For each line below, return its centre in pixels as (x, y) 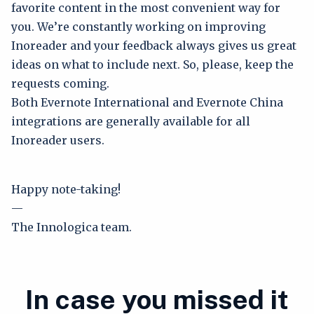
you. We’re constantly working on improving (138, 27)
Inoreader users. (58, 140)
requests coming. (60, 83)
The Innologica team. (71, 227)
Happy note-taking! (66, 189)
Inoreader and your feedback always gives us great (154, 46)
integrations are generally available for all (131, 121)
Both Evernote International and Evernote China (147, 102)
